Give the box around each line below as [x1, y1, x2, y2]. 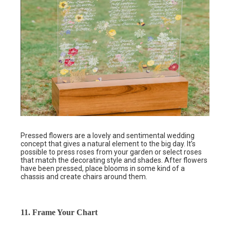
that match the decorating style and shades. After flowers [21, 156, 207, 165]
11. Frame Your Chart [21, 208, 98, 217]
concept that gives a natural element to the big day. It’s [21, 140, 196, 148]
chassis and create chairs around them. [21, 172, 147, 181]
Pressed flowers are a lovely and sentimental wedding [21, 131, 195, 140]
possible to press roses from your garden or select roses [21, 148, 202, 157]
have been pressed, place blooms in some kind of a [21, 164, 185, 173]
